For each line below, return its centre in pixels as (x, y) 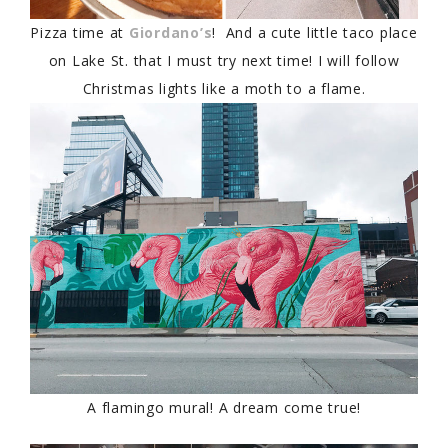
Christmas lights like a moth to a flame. (224, 88)
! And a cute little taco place (315, 32)
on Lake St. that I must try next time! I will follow (224, 60)
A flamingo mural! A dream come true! (224, 407)
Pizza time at (79, 32)
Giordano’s (170, 32)
